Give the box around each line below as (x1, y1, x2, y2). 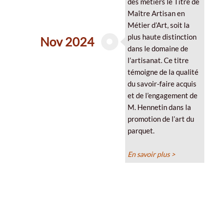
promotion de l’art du (127, 114, 194, 123)
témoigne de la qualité (127, 67, 198, 76)
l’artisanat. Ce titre (127, 56, 189, 65)
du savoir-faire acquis (127, 79, 197, 88)
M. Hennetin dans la (127, 103, 191, 111)
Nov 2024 (40, 34, 94, 49)
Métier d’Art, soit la (127, 21, 190, 29)
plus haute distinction (127, 32, 197, 41)
